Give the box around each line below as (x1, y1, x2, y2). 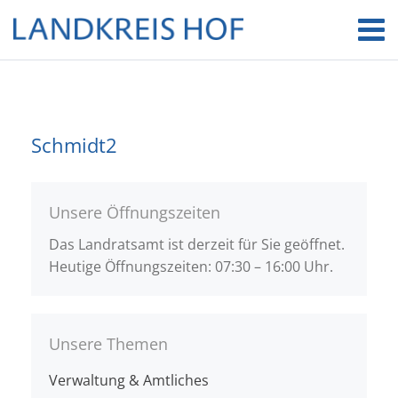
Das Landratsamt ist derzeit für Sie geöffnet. (49, 235, 345, 254)
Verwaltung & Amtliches (49, 370, 209, 390)
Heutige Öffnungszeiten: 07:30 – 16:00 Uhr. (49, 257, 333, 276)
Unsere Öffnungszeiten (49, 202, 220, 223)
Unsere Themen (49, 333, 168, 354)
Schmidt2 (31, 131, 117, 158)
